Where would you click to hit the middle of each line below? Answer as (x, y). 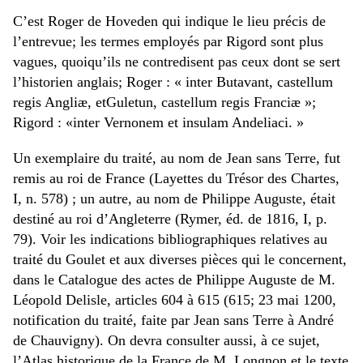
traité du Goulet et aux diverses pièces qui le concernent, (180, 259)
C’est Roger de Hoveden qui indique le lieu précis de (169, 21)
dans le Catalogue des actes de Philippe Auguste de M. (174, 279)
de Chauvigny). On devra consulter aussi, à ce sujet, (167, 340)
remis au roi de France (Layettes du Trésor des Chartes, (176, 178)
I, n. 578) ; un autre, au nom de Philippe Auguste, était (174, 198)
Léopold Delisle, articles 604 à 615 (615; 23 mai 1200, (175, 299)
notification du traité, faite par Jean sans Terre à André (173, 320)
